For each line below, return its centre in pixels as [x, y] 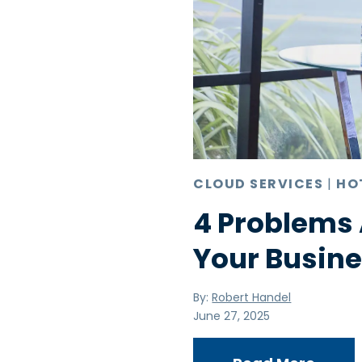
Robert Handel [252, 297]
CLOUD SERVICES [259, 183]
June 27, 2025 [232, 316]
